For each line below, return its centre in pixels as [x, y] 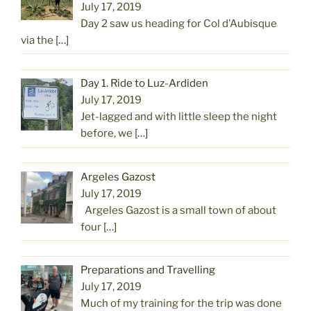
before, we [108, 134]
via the [38, 40]
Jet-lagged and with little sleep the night [179, 117]
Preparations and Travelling [148, 270]
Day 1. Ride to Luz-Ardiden [145, 84]
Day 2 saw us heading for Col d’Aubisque [179, 23]
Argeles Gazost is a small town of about [179, 210]
